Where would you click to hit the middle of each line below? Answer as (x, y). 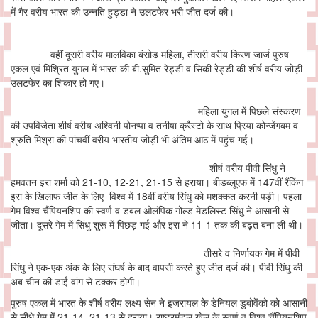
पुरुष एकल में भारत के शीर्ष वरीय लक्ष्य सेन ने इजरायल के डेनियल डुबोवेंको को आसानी (159, 303)
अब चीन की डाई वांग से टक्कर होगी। (77, 281)
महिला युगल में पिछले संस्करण (156, 111)
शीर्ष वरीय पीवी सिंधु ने (148, 168)
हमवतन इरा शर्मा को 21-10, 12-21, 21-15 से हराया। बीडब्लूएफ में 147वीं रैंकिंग (157, 182)
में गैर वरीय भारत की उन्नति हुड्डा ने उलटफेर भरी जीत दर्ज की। (124, 12)
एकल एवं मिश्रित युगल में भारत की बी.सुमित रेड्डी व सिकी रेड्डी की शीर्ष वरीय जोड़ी (157, 68)
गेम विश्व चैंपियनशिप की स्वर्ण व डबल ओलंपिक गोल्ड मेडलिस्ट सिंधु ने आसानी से (150, 210)
